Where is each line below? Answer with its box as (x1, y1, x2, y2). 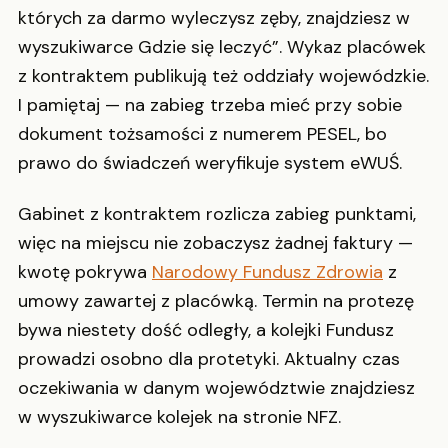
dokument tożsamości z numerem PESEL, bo (18, 121, 387, 146)
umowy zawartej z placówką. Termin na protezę (18, 289, 414, 314)
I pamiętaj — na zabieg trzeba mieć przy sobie (18, 92, 402, 117)
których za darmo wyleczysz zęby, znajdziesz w (18, 5, 410, 30)
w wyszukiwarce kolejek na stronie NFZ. (18, 405, 341, 430)
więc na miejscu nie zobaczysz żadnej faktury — (18, 231, 413, 256)
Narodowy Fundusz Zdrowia (152, 260, 383, 285)
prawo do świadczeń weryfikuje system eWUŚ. (18, 150, 402, 175)
